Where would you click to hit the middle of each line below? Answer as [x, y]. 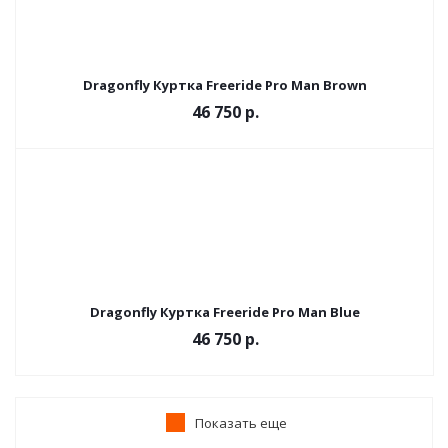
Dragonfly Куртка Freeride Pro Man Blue [225, 312]
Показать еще [241, 423]
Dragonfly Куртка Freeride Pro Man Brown [225, 85]
